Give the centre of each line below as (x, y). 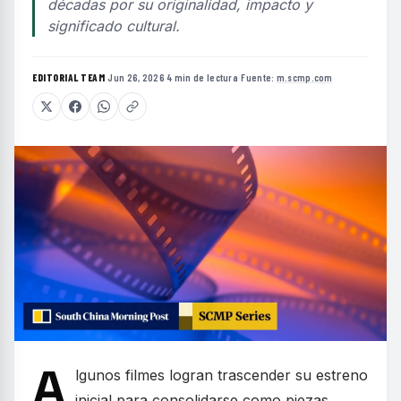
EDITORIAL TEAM (68, 77)
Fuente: (259, 77)
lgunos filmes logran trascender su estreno (222, 375)
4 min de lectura (203, 77)
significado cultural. (114, 26)
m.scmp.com (304, 77)
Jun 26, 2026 (136, 77)
